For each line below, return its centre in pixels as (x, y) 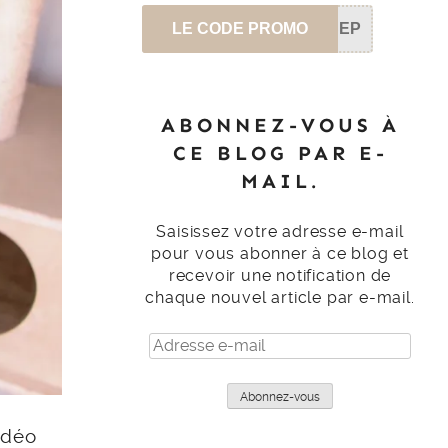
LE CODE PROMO (240, 28)
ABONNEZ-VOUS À (280, 124)
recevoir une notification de (280, 275)
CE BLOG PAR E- (280, 152)
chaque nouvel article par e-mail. (280, 297)
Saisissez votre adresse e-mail (280, 231)
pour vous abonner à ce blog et (279, 253)
